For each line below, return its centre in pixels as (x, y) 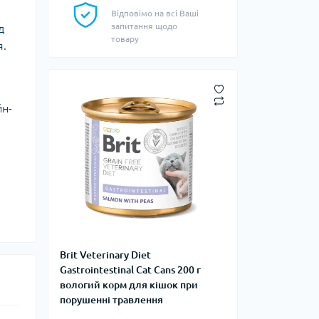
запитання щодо (144, 26)
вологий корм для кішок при (129, 285)
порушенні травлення (111, 300)
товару (125, 39)
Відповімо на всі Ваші (155, 13)
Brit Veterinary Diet (105, 255)
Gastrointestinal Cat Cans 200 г (130, 270)
